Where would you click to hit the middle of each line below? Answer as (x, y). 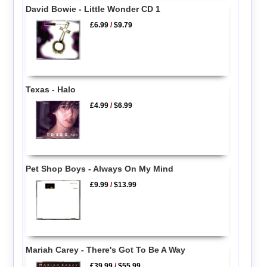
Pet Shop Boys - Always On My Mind (99, 169)
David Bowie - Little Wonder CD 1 (93, 9)
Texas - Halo (50, 89)
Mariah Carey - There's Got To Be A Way (105, 249)
